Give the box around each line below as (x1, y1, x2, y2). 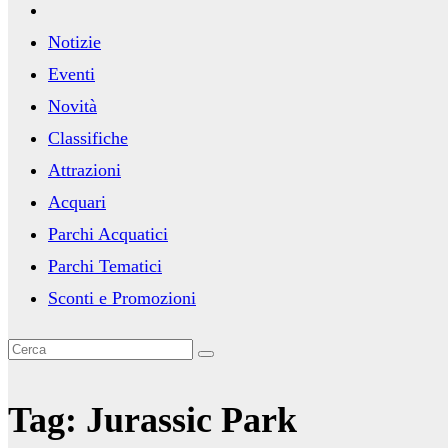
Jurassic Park (86, 400, 297, 441)
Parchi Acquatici (48, 224, 168, 244)
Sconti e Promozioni (48, 288, 196, 308)
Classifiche (48, 128, 128, 148)
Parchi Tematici (48, 256, 162, 276)
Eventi (48, 64, 95, 84)
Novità (48, 96, 97, 116)
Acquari (48, 192, 106, 212)
